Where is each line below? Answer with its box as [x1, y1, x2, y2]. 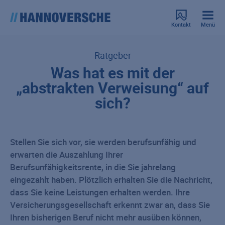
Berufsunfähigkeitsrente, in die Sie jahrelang [10, 161, 176, 173]
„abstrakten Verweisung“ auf [16, 77, 209, 98]
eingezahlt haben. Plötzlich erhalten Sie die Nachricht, [10, 174, 212, 185]
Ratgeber [94, 49, 131, 61]
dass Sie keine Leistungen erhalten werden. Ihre [10, 186, 190, 198]
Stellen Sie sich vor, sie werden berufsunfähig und [10, 136, 196, 148]
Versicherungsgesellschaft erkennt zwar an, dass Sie [10, 199, 210, 210]
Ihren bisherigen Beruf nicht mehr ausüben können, [10, 211, 201, 223]
